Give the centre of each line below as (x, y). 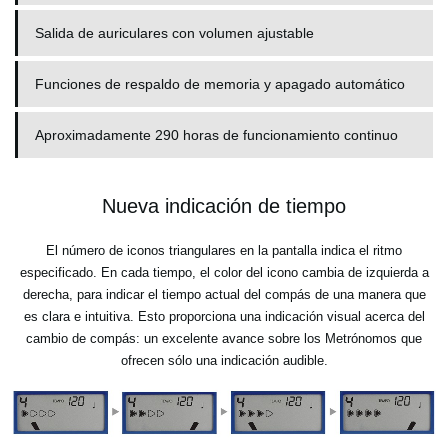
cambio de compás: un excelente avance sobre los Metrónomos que (224, 338)
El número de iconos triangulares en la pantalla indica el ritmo (224, 250)
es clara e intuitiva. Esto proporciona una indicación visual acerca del (224, 316)
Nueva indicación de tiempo (224, 205)
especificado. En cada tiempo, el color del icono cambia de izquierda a (224, 272)
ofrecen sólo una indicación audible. (224, 360)
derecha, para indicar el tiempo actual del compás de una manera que (224, 294)
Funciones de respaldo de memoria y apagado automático (220, 83)
